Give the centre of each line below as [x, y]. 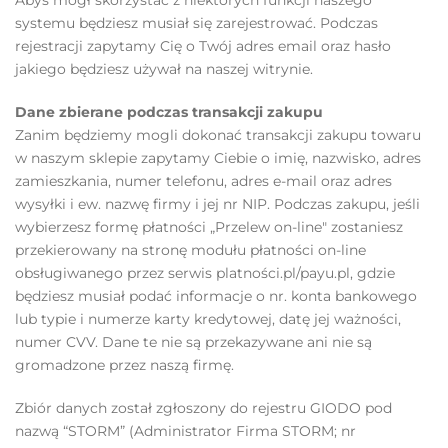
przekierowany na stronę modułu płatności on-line [190, 250]
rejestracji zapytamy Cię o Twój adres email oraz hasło [203, 46]
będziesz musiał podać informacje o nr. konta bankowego [216, 296]
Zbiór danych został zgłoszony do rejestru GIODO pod [203, 408]
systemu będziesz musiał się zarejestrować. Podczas [196, 23]
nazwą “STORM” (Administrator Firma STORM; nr [185, 431]
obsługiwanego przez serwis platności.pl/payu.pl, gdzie [205, 273]
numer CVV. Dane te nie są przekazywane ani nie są [193, 342]
